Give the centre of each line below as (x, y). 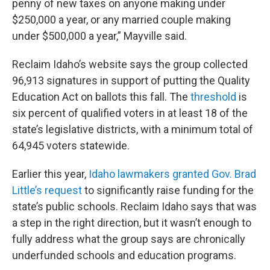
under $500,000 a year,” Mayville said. (99, 36)
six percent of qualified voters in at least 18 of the (130, 113)
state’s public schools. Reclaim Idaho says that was (134, 207)
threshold (213, 97)
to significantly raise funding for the (168, 190)
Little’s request (47, 190)
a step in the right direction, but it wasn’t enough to (132, 223)
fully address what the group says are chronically (129, 239)
